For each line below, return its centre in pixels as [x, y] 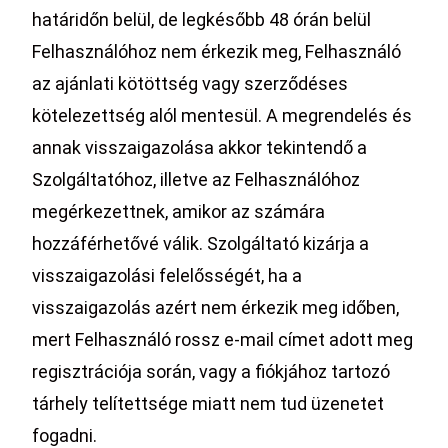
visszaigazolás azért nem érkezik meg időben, [216, 307]
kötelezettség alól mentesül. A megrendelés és [222, 115]
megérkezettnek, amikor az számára [179, 211]
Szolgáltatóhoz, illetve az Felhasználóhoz [196, 179]
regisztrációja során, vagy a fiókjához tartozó [211, 371]
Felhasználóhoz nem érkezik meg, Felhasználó [217, 51]
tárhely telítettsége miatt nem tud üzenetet [208, 403]
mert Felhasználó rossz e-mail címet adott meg [223, 339]
